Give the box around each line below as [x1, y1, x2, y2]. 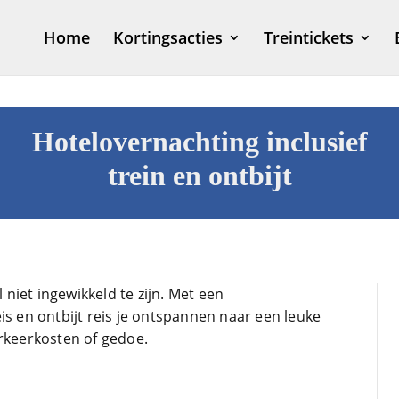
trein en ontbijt [107, 159, 292, 191]
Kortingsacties [113, 27, 223, 48]
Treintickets [264, 27, 354, 48]
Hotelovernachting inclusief [31, 126, 368, 158]
